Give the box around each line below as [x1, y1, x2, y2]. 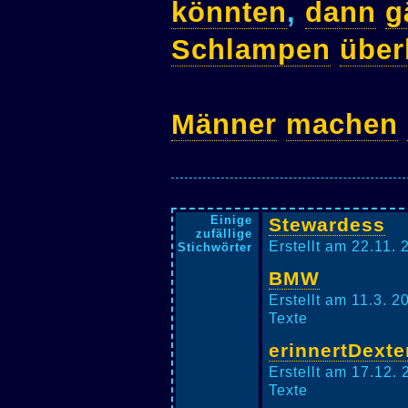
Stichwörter [177, 240, 252, 254]
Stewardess [269, 214, 386, 235]
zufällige [195, 227, 252, 240]
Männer [171, 107, 277, 140]
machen [286, 107, 398, 140]
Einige [209, 213, 252, 227]
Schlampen [171, 33, 331, 66]
